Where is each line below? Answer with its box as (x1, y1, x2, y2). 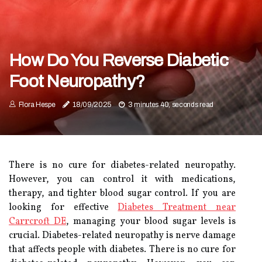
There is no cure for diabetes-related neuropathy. (9, 159, 236, 172)
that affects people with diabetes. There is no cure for (9, 243, 236, 256)
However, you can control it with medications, (9, 173, 236, 186)
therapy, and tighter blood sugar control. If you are (9, 187, 236, 200)
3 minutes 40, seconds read (127, 101, 214, 109)
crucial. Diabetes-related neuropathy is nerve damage (9, 229, 236, 242)
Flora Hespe (18, 101, 56, 109)
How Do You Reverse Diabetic (9, 51, 228, 70)
